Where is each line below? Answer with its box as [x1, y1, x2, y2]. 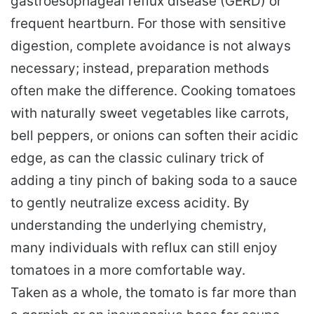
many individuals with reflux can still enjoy [11, 239, 278, 256]
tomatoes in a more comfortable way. [11, 261, 245, 278]
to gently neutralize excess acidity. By [11, 194, 250, 211]
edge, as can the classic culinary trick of [11, 149, 264, 166]
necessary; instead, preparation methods [11, 60, 269, 76]
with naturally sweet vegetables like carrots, [11, 104, 289, 121]
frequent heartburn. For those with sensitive [11, 15, 286, 32]
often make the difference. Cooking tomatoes [11, 82, 296, 99]
